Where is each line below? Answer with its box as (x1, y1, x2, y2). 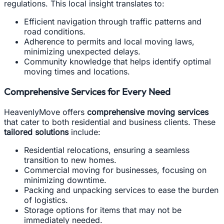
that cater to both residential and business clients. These (4, 117, 215, 127)
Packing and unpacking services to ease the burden (24, 185, 218, 195)
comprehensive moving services (87, 107, 208, 117)
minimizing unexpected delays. (24, 46, 140, 56)
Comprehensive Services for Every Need (4, 85, 170, 98)
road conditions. (24, 26, 85, 36)
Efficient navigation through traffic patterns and (24, 16, 201, 26)
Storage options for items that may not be (24, 205, 181, 215)
